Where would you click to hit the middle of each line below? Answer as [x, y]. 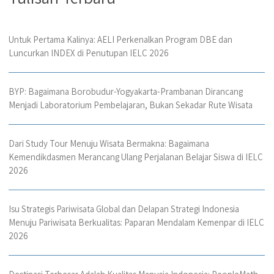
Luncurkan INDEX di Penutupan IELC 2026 [89, 53]
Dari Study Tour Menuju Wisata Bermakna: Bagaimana [109, 144]
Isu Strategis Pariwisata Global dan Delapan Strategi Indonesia [124, 209]
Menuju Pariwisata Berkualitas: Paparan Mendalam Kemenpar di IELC [136, 223]
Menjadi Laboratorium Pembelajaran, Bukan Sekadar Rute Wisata [131, 105]
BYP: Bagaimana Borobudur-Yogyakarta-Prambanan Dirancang [126, 92]
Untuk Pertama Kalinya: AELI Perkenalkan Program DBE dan [120, 40]
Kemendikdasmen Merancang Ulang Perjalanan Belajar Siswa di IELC [136, 157]
